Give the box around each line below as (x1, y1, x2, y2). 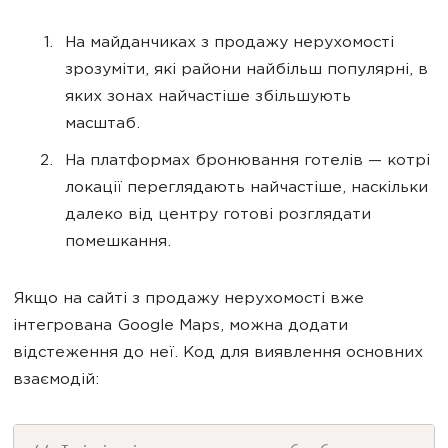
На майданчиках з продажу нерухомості (65, 35, 394, 52)
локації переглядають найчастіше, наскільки (65, 180, 428, 197)
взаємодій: (13, 372, 99, 389)
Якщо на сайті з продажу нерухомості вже (13, 291, 364, 308)
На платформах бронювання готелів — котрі (65, 153, 430, 170)
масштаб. (65, 116, 145, 133)
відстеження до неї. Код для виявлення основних (13, 345, 423, 362)
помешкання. (65, 234, 171, 251)
